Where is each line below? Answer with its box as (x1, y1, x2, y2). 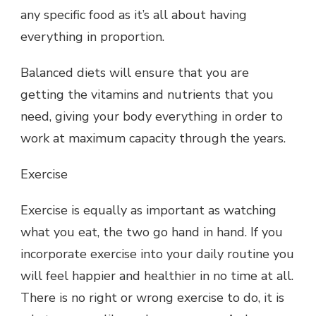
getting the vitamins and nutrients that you (20, 85, 274, 103)
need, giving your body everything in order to (20, 107, 283, 125)
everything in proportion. (20, 28, 164, 45)
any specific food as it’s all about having (20, 6, 247, 23)
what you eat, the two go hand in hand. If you (20, 223, 283, 241)
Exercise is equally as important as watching (20, 201, 276, 219)
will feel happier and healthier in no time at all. (20, 267, 293, 284)
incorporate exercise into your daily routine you (20, 245, 294, 262)
